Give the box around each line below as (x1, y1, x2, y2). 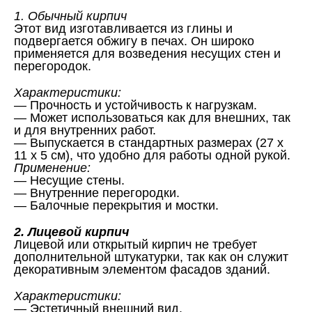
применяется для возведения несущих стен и (14, 47, 281, 61)
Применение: (14, 161, 91, 175)
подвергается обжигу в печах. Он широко (14, 34, 254, 48)
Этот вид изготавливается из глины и (14, 22, 233, 36)
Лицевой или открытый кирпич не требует (14, 237, 257, 251)
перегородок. (14, 59, 91, 73)
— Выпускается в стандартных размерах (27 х (14, 136, 283, 150)
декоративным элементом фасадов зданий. (14, 263, 270, 276)
